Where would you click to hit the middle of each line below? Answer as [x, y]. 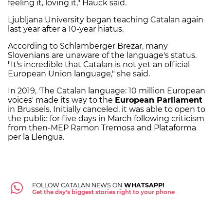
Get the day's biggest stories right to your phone [103, 192]
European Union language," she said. [79, 73]
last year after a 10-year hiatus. [66, 29]
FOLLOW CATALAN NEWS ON [77, 185]
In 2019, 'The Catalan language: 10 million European [107, 91]
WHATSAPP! [143, 185]
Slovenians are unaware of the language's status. [102, 55]
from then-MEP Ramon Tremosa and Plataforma [102, 127]
